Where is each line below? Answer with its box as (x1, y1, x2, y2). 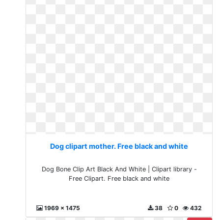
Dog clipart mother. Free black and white (50, 142, 189, 150)
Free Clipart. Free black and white (69, 175, 170, 182)
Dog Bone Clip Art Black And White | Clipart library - (41, 165, 197, 173)
